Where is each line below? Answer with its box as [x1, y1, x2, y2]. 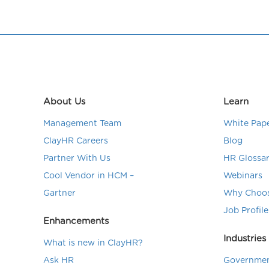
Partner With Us [43, 154, 110, 163]
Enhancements [43, 217, 109, 226]
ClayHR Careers [43, 137, 108, 145]
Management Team [43, 119, 121, 128]
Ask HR [43, 256, 74, 265]
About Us [43, 97, 85, 106]
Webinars [223, 172, 262, 180]
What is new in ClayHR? [43, 239, 143, 247]
